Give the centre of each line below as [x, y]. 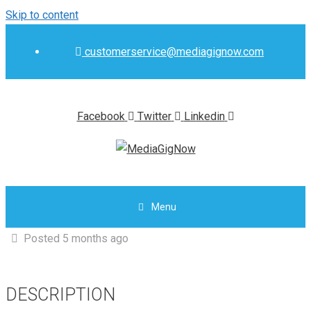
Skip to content [42, 15]
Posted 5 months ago [76, 238]
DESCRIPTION [60, 295]
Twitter [154, 116]
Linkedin [204, 116]
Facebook [101, 116]
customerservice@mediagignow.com [174, 52]
